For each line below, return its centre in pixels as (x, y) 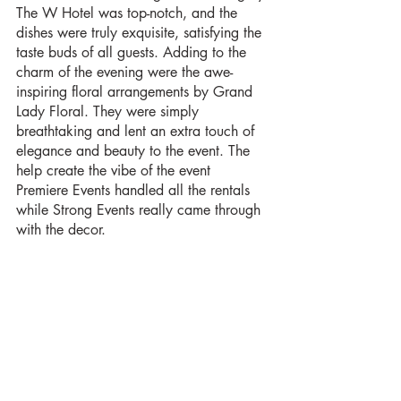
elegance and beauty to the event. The (135, 150)
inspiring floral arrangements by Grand (137, 91)
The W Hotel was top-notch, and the (129, 13)
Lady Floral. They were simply (110, 111)
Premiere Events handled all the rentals (135, 190)
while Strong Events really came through (141, 209)
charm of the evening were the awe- (124, 72)
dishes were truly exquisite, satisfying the (141, 32)
